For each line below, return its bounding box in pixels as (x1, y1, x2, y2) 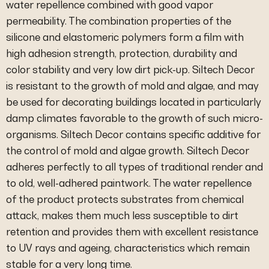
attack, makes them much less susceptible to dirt (6, 209, 238, 222)
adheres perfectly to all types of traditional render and (6, 160, 263, 173)
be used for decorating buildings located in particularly (6, 95, 261, 108)
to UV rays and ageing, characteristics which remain (6, 241, 250, 254)
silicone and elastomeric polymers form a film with (6, 31, 244, 43)
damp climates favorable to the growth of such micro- (6, 112, 263, 124)
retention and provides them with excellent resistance (6, 225, 258, 238)
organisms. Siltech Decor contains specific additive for (6, 128, 261, 141)
